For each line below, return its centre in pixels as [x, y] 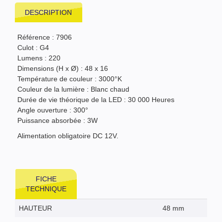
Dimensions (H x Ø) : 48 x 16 [63, 68]
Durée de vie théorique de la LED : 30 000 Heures [96, 99]
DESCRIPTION [49, 12]
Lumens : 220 [39, 58]
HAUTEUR [35, 208]
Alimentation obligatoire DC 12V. [68, 136]
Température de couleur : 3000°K [70, 79]
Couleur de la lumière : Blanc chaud [73, 89]
